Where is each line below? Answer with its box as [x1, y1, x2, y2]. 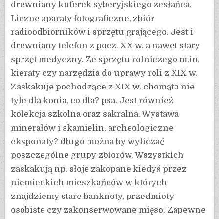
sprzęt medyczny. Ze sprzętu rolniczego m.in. [11, 55, 200, 65]
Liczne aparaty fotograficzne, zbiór [11, 14, 155, 23]
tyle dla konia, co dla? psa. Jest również [11, 96, 174, 106]
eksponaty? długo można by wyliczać [11, 137, 165, 147]
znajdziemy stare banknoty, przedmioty [11, 192, 175, 201]
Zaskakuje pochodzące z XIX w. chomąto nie [11, 82, 195, 92]
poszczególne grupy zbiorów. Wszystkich [11, 151, 184, 160]
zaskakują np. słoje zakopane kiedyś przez [11, 164, 187, 174]
